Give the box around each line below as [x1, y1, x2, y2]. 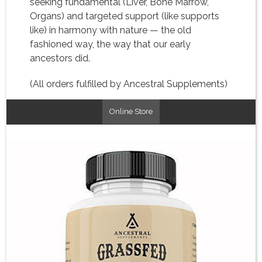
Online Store [109, 107, 153, 116]
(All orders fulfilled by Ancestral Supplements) [30, 78, 228, 89]
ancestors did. [30, 53, 91, 64]
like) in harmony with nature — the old [30, 25, 192, 36]
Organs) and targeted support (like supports [30, 11, 220, 22]
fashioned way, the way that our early [30, 39, 191, 50]
